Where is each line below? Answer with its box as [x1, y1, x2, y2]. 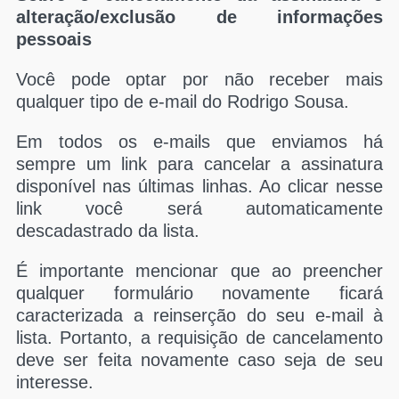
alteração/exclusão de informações [16, 7, 383, 27]
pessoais [16, 29, 92, 49]
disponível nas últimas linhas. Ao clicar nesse [16, 176, 383, 196]
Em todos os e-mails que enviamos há [16, 132, 383, 151]
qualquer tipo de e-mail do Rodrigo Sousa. [16, 92, 349, 111]
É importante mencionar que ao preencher [16, 261, 383, 281]
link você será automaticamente [16, 199, 383, 218]
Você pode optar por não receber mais [16, 69, 383, 89]
